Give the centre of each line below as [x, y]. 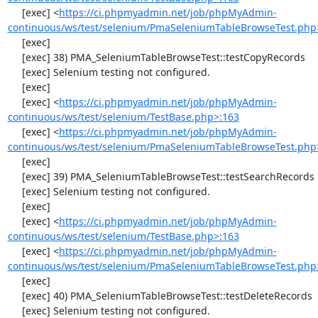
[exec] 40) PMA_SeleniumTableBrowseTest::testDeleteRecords [15, 296]
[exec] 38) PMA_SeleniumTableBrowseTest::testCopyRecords [15, 57]
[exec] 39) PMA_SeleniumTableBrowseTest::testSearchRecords [15, 176]
